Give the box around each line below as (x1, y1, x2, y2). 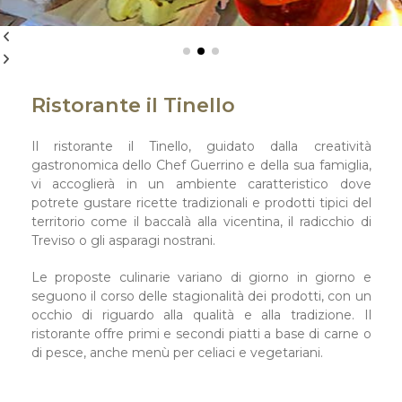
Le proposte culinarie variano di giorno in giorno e (31, 268, 371, 285)
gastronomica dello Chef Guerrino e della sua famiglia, (31, 156, 371, 173)
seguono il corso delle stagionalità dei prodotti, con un (31, 287, 371, 304)
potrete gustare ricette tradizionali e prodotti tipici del (31, 194, 371, 211)
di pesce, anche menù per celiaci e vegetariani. (31, 344, 323, 361)
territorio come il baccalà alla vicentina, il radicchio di (31, 213, 371, 230)
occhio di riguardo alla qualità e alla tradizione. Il (31, 306, 371, 323)
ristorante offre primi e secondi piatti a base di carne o (31, 325, 371, 342)
